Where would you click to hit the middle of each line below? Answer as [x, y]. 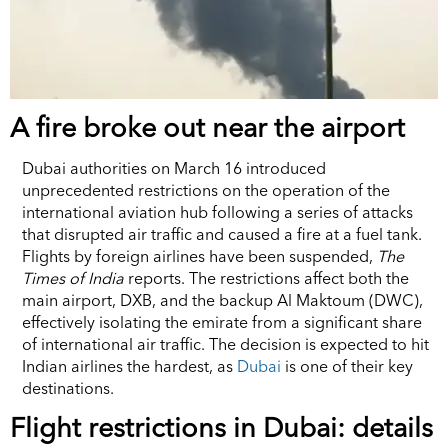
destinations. [68, 387]
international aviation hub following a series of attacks [217, 211]
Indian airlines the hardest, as [129, 365]
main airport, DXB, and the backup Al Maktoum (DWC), [222, 299]
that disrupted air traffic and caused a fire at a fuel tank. [222, 233]
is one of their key [347, 365]
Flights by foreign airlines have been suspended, [199, 255]
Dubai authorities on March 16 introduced [174, 167]
